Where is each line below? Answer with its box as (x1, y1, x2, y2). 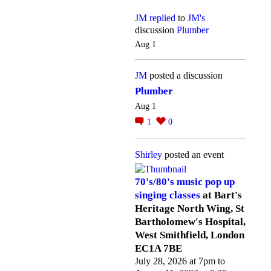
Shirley (135, 149, 162, 160)
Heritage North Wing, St (135, 203, 244, 215)
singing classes (135, 189, 200, 201)
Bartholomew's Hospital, (135, 216, 246, 228)
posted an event (162, 149, 224, 160)
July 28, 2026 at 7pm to (135, 256, 225, 267)
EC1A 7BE (135, 243, 182, 255)
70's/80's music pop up (135, 176, 235, 188)
